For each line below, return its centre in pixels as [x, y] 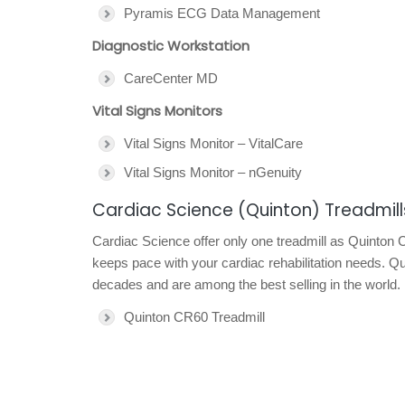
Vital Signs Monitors [157, 111]
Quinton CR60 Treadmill [194, 317]
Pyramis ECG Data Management [222, 13]
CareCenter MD [171, 78]
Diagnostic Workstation [171, 46]
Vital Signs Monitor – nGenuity [213, 172]
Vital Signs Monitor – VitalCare [213, 143]
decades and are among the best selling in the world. [246, 284]
